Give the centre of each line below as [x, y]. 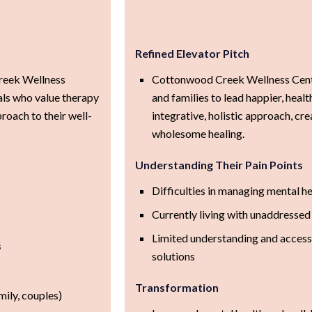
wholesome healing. [198, 133]
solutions [173, 256]
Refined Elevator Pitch [192, 53]
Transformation [177, 287]
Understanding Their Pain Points [219, 164]
